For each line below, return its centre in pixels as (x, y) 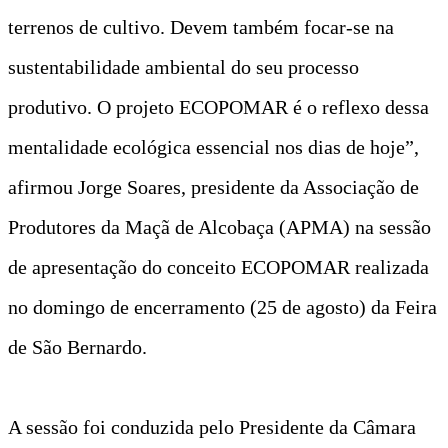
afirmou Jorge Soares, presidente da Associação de (213, 186)
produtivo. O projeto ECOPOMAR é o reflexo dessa (218, 106)
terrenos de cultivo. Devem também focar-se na (201, 26)
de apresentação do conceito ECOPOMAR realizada (218, 266)
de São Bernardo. (77, 346)
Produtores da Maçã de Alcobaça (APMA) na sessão (219, 226)
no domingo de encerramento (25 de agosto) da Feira (222, 306)
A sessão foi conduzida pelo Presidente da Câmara (212, 426)
